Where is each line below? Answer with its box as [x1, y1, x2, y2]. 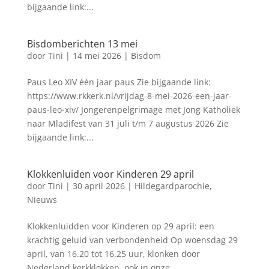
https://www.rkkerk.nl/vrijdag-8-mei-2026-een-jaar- [26, 90, 232, 101]
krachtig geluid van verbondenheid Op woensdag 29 [26, 234, 238, 246]
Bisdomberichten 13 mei [26, 37, 138, 50]
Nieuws [26, 194, 57, 205]
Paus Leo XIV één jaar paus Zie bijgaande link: [26, 76, 211, 88]
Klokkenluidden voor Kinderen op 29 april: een [26, 220, 214, 232]
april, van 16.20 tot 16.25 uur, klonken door [26, 248, 200, 259]
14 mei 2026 [72, 50, 121, 61]
